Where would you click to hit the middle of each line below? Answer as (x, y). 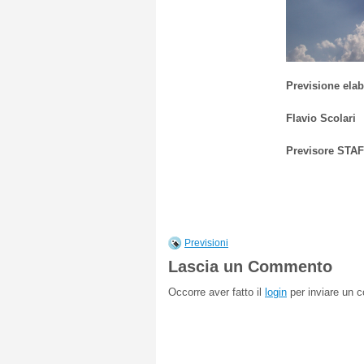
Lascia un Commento (250, 266)
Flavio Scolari (321, 118)
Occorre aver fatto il (217, 292)
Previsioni (206, 243)
